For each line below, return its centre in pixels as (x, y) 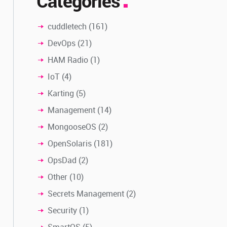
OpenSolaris (70, 143)
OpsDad (62, 160)
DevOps (62, 43)
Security (63, 210)
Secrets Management (86, 193)
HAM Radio (68, 60)
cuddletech (67, 26)
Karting (61, 93)
